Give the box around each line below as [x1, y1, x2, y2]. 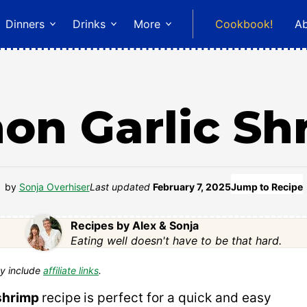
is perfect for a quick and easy [84, 289, 271, 306]
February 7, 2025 [152, 180, 231, 193]
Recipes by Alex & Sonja [70, 218, 199, 232]
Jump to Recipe [230, 180, 303, 193]
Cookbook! [215, 17, 273, 31]
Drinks [73, 17, 106, 31]
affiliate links [43, 264, 99, 276]
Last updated [89, 180, 153, 193]
